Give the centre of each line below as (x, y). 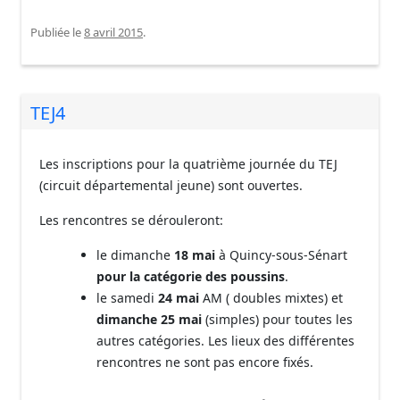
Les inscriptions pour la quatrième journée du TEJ (188, 164)
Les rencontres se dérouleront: (131, 220)
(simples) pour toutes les (277, 319)
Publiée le (57, 32)
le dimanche (135, 255)
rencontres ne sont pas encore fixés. (205, 362)
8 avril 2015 (113, 32)
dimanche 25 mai (149, 319)
